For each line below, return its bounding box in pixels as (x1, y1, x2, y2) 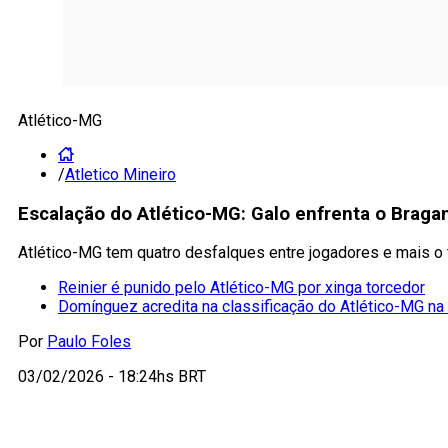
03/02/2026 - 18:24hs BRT (18, 367, 206, 387)
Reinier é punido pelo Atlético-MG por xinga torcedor (58, 278, 425, 298)
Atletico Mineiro (65, 165, 176, 184)
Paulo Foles (47, 332, 131, 352)
